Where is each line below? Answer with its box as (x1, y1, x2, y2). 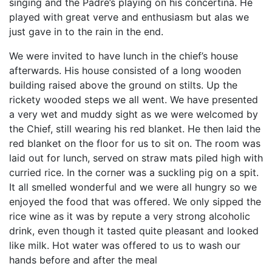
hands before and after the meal (9, 254, 157, 266)
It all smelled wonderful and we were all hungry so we (9, 181, 257, 193)
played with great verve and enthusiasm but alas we (9, 11, 249, 23)
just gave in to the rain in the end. (9, 25, 163, 38)
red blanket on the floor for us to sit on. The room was (9, 137, 260, 149)
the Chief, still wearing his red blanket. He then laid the (9, 123, 260, 135)
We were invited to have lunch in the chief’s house (9, 50, 238, 62)
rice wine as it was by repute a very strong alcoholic (9, 210, 250, 222)
